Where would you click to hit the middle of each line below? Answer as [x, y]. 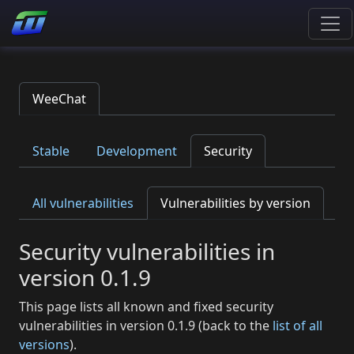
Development [137, 151]
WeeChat [59, 99]
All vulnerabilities [83, 203]
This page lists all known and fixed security [146, 307]
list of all [298, 326]
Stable [51, 151]
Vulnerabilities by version [235, 203]
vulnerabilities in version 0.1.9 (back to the [146, 326]
